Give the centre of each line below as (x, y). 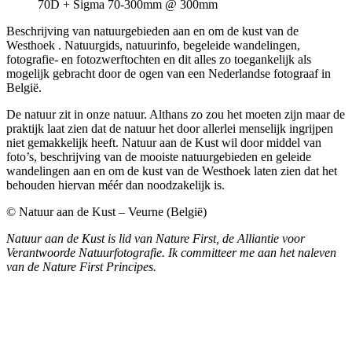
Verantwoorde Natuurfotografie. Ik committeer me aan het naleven (171, 253)
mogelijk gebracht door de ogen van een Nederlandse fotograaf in (169, 74)
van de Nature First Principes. (81, 267)
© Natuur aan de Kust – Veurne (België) (106, 212)
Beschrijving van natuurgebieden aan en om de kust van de (152, 31)
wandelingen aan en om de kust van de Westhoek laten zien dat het (172, 171)
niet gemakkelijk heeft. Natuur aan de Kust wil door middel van (164, 143)
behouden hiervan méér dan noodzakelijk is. (115, 185)
